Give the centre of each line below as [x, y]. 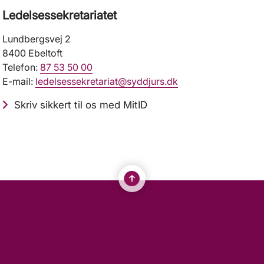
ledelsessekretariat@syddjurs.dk [107, 82]
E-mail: [19, 82]
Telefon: [22, 67]
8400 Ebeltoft [33, 53]
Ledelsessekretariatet [60, 16]
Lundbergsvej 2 [37, 39]
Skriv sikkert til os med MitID [81, 105]
